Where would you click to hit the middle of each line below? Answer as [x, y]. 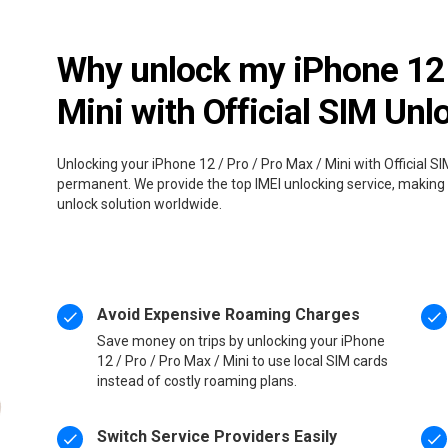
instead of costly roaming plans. [197, 380]
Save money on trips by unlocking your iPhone [241, 340]
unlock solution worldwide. [140, 203]
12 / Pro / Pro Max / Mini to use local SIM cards [243, 360]
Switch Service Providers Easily [217, 436]
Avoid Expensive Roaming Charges [229, 314]
